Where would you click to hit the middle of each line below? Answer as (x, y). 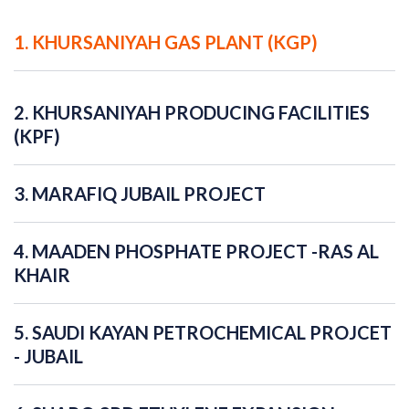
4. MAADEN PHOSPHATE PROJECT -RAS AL (196, 252)
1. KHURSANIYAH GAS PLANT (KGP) (166, 42)
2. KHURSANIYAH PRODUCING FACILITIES (192, 113)
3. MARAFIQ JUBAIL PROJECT (140, 194)
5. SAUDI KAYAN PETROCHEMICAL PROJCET (203, 333)
